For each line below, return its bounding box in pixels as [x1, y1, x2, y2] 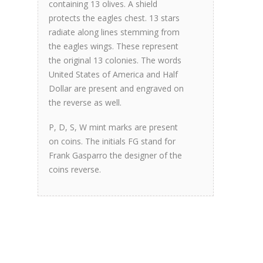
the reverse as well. [49, 97, 122, 108]
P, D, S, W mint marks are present [49, 122, 178, 133]
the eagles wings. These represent [49, 41, 178, 52]
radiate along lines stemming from [49, 26, 180, 38]
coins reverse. [49, 164, 101, 175]
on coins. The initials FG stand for [49, 136, 176, 147]
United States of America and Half [49, 69, 178, 80]
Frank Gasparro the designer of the [49, 150, 182, 161]
